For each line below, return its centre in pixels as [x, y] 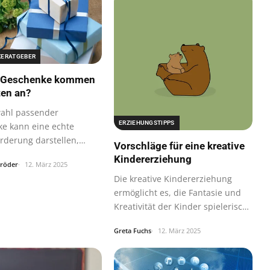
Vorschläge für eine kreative [179, 146]
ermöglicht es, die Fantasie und [177, 193]
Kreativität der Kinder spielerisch [181, 206]
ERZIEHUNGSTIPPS [147, 123]
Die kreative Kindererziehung [173, 179]
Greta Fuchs [133, 231]
